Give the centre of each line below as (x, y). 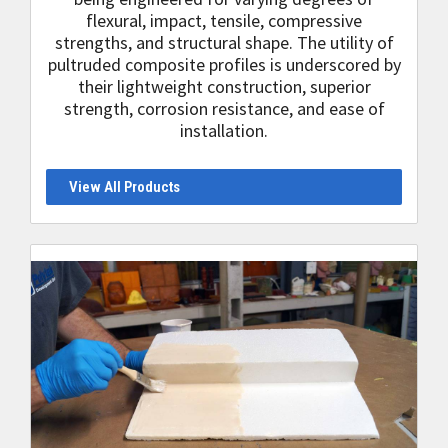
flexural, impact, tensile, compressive (224, 20)
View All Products (124, 187)
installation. (224, 130)
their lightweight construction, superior (224, 86)
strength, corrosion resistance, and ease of (224, 108)
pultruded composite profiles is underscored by (224, 64)
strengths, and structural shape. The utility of (224, 42)
